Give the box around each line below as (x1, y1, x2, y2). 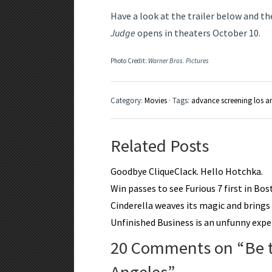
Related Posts (110, 135, 209, 157)
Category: (110, 95, 144, 106)
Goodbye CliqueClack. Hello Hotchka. (110, 165, 263, 178)
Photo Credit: (110, 56, 148, 66)
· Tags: (167, 95, 191, 106)
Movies (144, 95, 167, 106)
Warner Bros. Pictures (148, 56, 209, 66)
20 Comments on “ (110, 237, 245, 259)
